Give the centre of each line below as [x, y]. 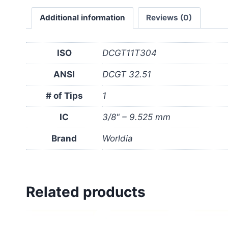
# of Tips [64, 96]
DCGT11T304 [130, 53]
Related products [86, 192]
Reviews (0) [169, 18]
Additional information [82, 18]
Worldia [118, 139]
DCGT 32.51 [127, 75]
